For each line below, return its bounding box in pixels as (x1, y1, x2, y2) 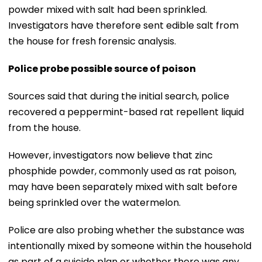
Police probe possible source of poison (8, 61, 196, 75)
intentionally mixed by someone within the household (8, 239, 251, 253)
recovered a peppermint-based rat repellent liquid (8, 105, 244, 119)
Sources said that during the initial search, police (8, 89, 229, 103)
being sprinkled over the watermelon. (8, 195, 181, 209)
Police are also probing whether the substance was (8, 223, 244, 237)
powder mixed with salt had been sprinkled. (8, 2, 207, 16)
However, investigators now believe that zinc (8, 148, 213, 162)
